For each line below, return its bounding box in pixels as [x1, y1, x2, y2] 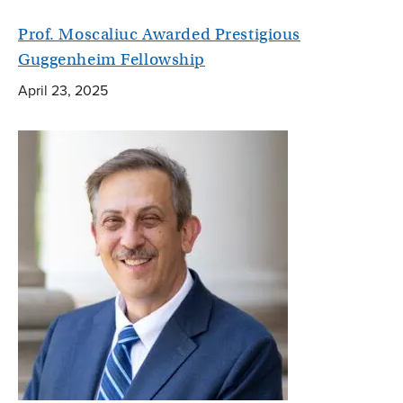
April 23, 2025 [18, 80, 108, 101]
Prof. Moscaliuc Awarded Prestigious [18, 23, 300, 44]
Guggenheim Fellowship [18, 49, 205, 69]
